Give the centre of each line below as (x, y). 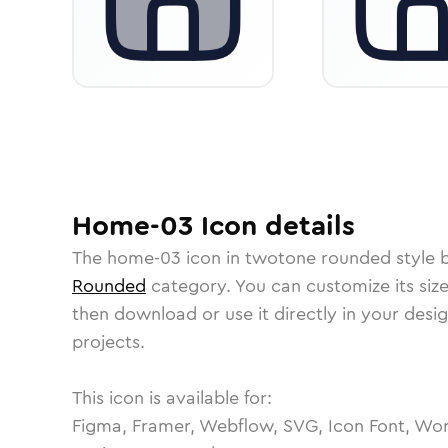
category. (190, 286)
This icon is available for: (172, 398)
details (306, 226)
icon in (213, 258)
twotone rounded (318, 258)
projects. (108, 342)
